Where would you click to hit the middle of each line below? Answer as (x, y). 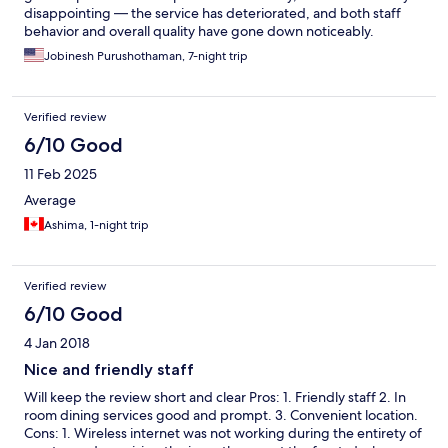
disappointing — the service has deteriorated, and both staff (212, 13)
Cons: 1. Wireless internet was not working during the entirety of (223, 433)
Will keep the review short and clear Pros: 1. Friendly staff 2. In (215, 397)
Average (50, 200)
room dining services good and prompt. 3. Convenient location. (221, 415)
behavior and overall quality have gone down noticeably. (199, 31)
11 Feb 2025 (60, 174)
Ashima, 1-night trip (96, 225)
